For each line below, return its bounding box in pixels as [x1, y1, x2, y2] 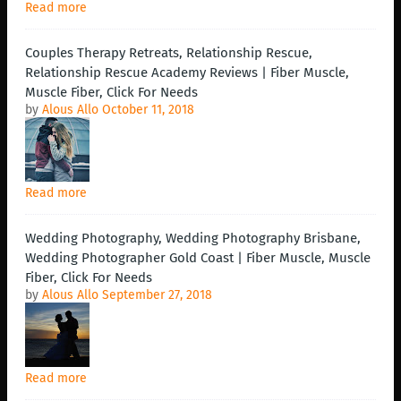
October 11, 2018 [102, 102, 194, 118]
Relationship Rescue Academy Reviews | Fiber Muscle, [25, 64, 349, 81]
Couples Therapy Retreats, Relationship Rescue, [25, 45, 312, 62]
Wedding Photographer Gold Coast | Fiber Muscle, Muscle [25, 250, 371, 267]
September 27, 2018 [102, 287, 212, 303]
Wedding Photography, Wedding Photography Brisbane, [25, 230, 361, 247]
